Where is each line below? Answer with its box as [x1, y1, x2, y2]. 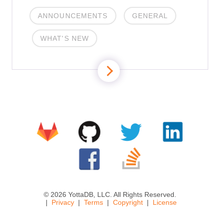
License [152, 198, 177, 206]
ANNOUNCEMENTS [38, 12, 108, 20]
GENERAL [132, 12, 168, 20]
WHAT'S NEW [40, 34, 89, 42]
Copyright [112, 198, 143, 206]
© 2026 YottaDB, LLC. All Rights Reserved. [44, 191, 176, 198]
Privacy [51, 198, 74, 206]
